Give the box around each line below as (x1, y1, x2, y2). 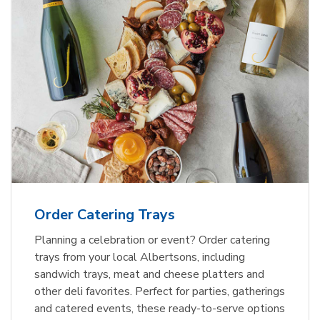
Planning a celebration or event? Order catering (34, 232, 270, 249)
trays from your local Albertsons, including (34, 249, 245, 266)
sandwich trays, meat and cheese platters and (34, 266, 264, 283)
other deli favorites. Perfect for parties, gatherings (34, 284, 285, 300)
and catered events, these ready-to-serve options (34, 301, 285, 317)
